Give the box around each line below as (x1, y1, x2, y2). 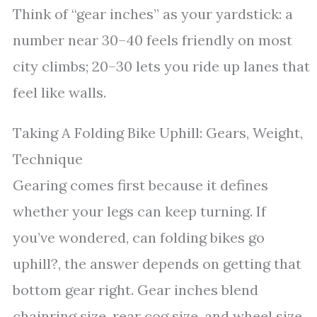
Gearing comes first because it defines (13, 176, 268, 194)
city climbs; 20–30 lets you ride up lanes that (13, 57, 310, 75)
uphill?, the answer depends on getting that (13, 255, 301, 272)
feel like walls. (13, 83, 106, 101)
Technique (13, 150, 83, 168)
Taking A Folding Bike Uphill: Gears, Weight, (13, 124, 303, 142)
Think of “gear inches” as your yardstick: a (13, 5, 293, 23)
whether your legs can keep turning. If (13, 202, 266, 220)
